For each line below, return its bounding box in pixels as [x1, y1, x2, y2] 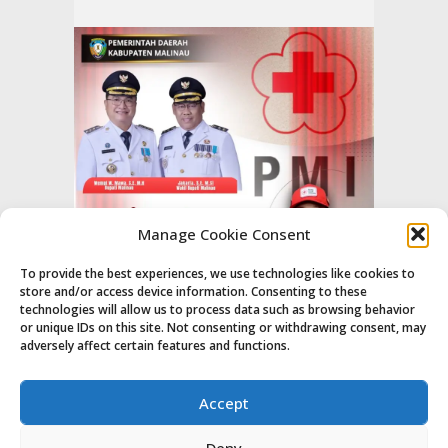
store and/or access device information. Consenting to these [20, 283, 367, 300]
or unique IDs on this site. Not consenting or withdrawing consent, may [20, 319, 426, 336]
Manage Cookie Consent [137, 224, 311, 244]
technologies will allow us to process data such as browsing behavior [20, 301, 415, 318]
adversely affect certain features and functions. [20, 337, 290, 354]
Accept [199, 392, 249, 413]
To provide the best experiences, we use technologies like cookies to [20, 265, 415, 282]
